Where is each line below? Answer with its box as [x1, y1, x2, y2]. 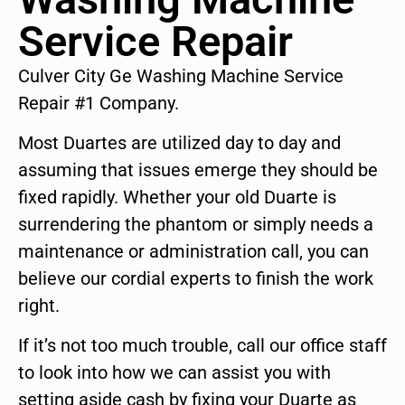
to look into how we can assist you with [18, 362, 331, 384]
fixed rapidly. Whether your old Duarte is [18, 186, 336, 209]
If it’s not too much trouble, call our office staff [18, 334, 387, 357]
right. [18, 295, 60, 317]
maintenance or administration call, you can [18, 240, 369, 263]
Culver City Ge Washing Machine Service [18, 64, 344, 87]
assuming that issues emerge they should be [18, 159, 378, 182]
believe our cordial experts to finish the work [18, 268, 373, 290]
